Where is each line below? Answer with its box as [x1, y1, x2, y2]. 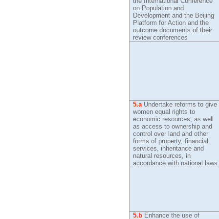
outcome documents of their [133, 26, 213, 34]
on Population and [133, 4, 184, 12]
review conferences [133, 34, 188, 41]
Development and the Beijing [133, 12, 215, 19]
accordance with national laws [133, 159, 218, 167]
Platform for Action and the [133, 19, 209, 26]
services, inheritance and [133, 145, 204, 152]
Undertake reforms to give [142, 101, 218, 108]
